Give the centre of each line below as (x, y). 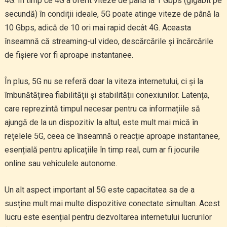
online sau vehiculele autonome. (61, 163)
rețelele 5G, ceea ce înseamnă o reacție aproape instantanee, (112, 136)
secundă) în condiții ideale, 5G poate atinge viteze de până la (112, 14)
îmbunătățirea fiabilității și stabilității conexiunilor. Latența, (107, 95)
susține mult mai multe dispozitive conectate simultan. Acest (112, 203)
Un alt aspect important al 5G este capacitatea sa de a (99, 190)
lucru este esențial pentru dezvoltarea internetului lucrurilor (108, 217)
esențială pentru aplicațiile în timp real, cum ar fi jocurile (102, 150)
